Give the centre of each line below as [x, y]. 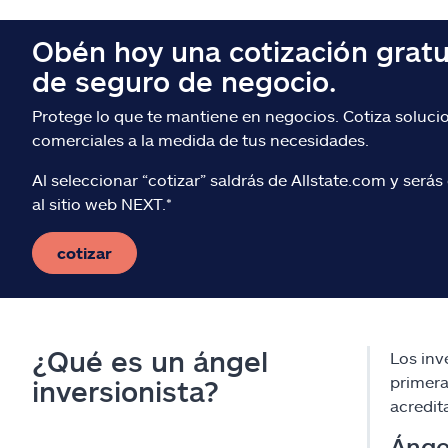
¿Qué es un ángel [150, 361]
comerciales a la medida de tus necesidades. [200, 140]
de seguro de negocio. [184, 81]
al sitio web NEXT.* [102, 204]
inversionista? [125, 391]
